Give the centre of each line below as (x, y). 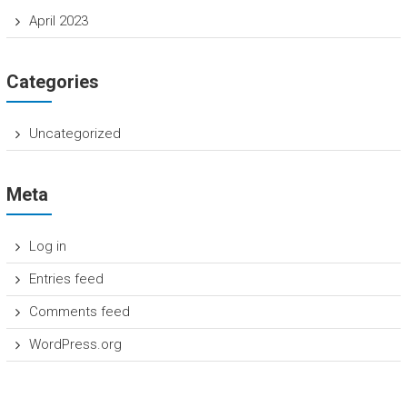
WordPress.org (75, 344)
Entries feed (66, 278)
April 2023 (58, 20)
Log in (47, 246)
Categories (52, 81)
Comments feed (79, 311)
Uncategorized (74, 133)
